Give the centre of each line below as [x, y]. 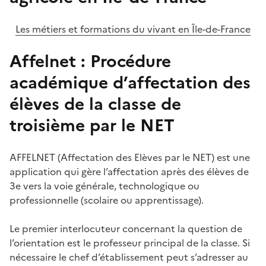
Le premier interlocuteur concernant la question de [126, 228]
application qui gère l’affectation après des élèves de [129, 171]
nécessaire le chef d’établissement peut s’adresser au [129, 257]
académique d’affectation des [130, 82]
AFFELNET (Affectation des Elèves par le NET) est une [130, 157]
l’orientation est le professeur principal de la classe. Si [130, 243]
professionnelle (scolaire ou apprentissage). [107, 200]
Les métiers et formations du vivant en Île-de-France [133, 29]
